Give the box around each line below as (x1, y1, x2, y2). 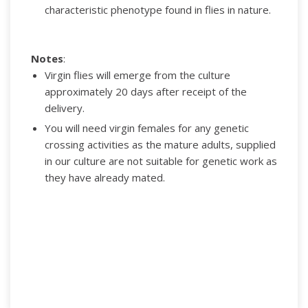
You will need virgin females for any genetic (44, 120, 249, 135)
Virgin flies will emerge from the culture (44, 67, 230, 82)
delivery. (44, 100, 85, 115)
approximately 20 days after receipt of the (44, 84, 247, 98)
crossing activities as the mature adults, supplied (44, 137, 276, 151)
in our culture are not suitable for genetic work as (44, 153, 277, 168)
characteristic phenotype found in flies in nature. (44, 3, 271, 17)
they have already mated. (44, 170, 165, 184)
